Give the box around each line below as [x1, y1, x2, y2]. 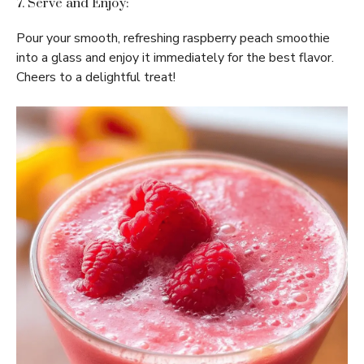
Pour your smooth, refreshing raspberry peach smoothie [16, 29, 330, 47]
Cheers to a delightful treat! [16, 68, 175, 86]
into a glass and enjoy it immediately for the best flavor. [16, 49, 334, 67]
